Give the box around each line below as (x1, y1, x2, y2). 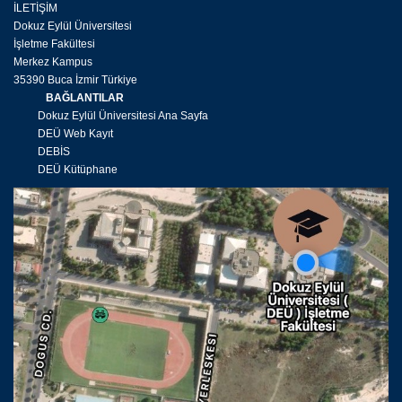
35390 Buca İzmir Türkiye (13, 74, 137, 87)
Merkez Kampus (13, 56, 92, 69)
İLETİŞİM (13, 2, 57, 15)
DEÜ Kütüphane (13, 163, 118, 177)
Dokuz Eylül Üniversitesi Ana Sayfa (13, 109, 208, 123)
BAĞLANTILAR (13, 92, 124, 105)
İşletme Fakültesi (13, 38, 95, 51)
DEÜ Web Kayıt (13, 127, 113, 141)
